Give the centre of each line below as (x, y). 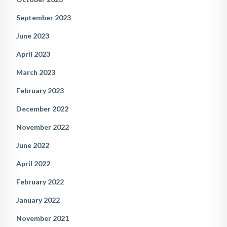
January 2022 (38, 200)
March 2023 (36, 72)
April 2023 (33, 54)
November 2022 (43, 127)
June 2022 (33, 145)
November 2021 (43, 218)
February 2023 (40, 90)
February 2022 (40, 181)
